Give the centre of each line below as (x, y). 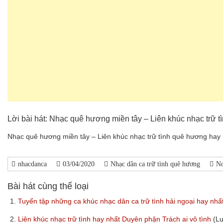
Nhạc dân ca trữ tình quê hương (155, 164)
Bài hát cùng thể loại (48, 186)
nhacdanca (32, 164)
